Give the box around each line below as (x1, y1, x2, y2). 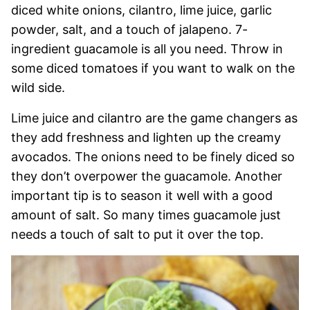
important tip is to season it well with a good (11, 188, 273, 203)
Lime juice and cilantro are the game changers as (11, 111, 298, 125)
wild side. (11, 80, 65, 95)
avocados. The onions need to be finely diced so (11, 149, 295, 164)
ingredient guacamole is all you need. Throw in (11, 42, 283, 56)
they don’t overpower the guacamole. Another (11, 169, 282, 183)
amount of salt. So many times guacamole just (11, 208, 281, 222)
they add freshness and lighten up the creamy (11, 130, 281, 145)
